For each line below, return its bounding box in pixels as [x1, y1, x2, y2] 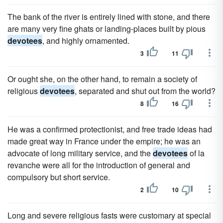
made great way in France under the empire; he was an [7, 135, 201, 147]
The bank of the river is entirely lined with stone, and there [7, 11, 210, 22]
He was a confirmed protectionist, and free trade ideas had [7, 123, 212, 135]
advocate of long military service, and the [7, 147, 153, 159]
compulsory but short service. [7, 171, 110, 183]
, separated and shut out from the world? [75, 85, 216, 97]
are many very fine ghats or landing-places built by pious [7, 23, 206, 34]
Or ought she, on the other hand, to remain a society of [7, 73, 197, 85]
